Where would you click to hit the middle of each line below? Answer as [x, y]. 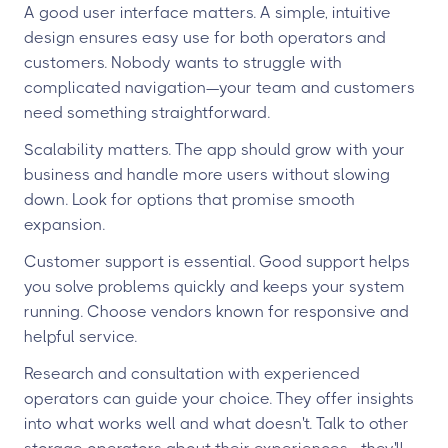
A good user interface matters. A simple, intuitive [207, 12]
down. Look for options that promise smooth [189, 199]
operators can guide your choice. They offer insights [219, 398]
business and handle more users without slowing [207, 174]
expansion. [64, 224]
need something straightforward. [147, 112]
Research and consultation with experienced [192, 373]
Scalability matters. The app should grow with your [214, 149]
